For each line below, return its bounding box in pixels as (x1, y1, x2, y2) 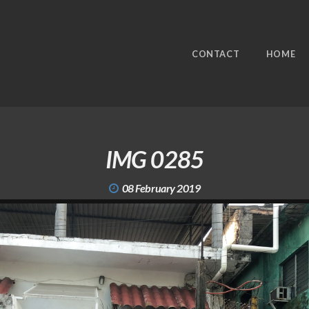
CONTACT (191, 48, 240, 59)
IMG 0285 (106, 145, 203, 174)
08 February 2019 (121, 181, 201, 195)
